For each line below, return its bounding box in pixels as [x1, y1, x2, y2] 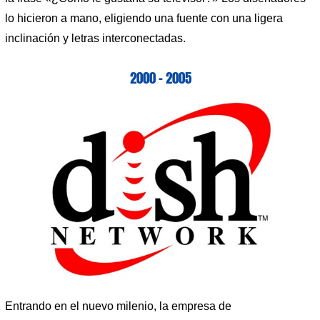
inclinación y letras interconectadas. [5, 32, 186, 45]
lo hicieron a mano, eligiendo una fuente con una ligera [5, 12, 283, 25]
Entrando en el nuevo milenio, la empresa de [5, 300, 231, 313]
